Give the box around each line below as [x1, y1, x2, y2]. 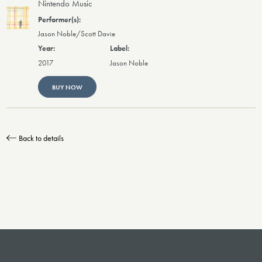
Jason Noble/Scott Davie [38, 29, 116, 39]
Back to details [18, 132, 64, 143]
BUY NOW [51, 82, 82, 91]
